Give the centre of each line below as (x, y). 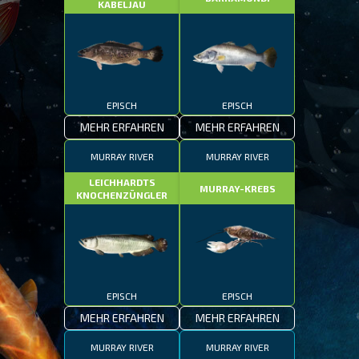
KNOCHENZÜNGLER (122, 195)
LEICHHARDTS (122, 182)
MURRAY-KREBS (237, 188)
